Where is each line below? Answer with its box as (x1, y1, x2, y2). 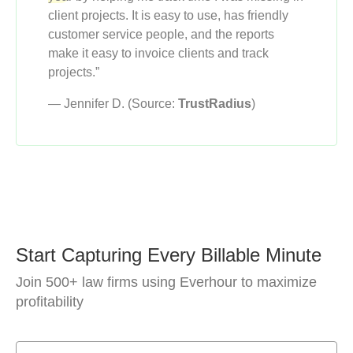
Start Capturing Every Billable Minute (16, 244, 321, 266)
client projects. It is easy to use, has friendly (48, 9, 288, 23)
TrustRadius (178, 97, 251, 111)
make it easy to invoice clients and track (48, 46, 269, 61)
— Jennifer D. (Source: (48, 97, 175, 111)
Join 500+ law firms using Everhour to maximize (16, 274, 317, 291)
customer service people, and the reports (48, 28, 274, 42)
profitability (16, 294, 84, 310)
